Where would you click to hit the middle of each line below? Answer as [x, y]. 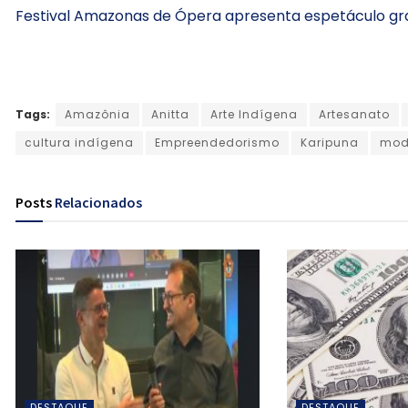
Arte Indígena [254, 114]
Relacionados [98, 203]
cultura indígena [79, 142]
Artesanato [354, 114]
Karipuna [330, 142]
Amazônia [97, 114]
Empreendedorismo [217, 142]
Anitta [170, 114]
